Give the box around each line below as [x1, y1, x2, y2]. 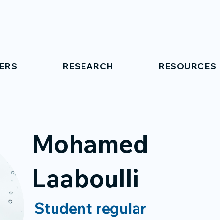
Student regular [34, 199, 146, 218]
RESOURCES [158, 60, 217, 72]
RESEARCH [62, 60, 113, 72]
